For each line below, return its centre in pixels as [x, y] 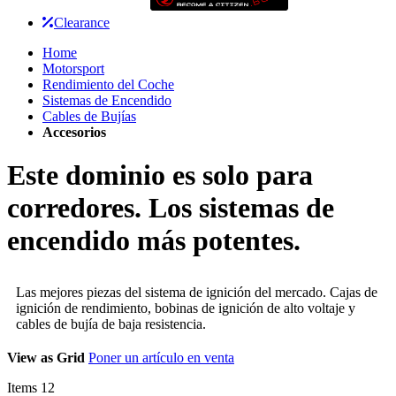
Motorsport [73, 68]
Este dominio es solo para [160, 175]
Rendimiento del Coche [108, 84]
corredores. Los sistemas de [171, 207]
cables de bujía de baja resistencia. [111, 324]
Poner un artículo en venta [161, 358]
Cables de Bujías [89, 116]
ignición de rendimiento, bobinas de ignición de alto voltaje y [186, 308]
